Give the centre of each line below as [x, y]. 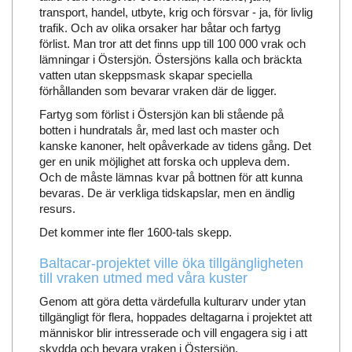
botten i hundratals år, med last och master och [159, 130]
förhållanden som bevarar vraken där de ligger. [158, 91]
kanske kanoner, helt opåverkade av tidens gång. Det [175, 146]
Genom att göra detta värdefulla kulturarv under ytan [172, 302]
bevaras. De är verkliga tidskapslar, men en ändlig [167, 193]
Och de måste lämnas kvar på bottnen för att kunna [170, 178]
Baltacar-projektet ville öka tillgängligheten [171, 264]
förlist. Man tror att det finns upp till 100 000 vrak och [172, 44]
